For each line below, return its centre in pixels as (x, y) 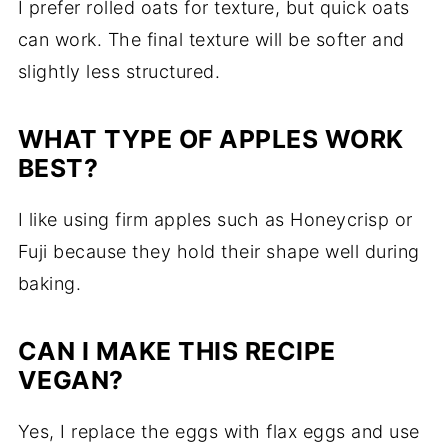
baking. (49, 284)
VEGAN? (70, 380)
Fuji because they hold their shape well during (218, 252)
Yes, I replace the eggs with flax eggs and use (218, 432)
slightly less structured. (119, 72)
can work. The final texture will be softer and (211, 40)
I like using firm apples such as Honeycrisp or (215, 220)
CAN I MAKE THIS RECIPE (176, 351)
